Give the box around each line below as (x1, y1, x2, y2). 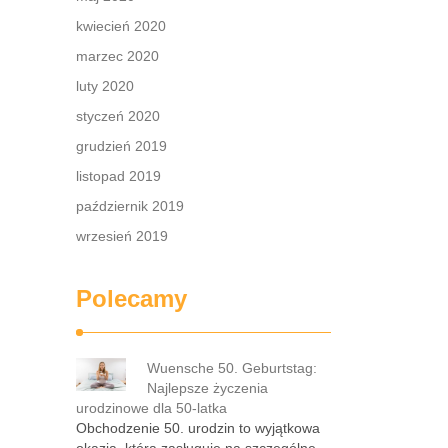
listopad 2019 (76, 168, 161, 184)
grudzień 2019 (76, 138, 167, 154)
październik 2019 (76, 198, 184, 214)
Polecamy (76, 285, 187, 312)
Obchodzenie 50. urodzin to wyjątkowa (76, 420, 320, 436)
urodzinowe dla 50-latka (76, 400, 227, 416)
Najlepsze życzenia (147, 380, 268, 396)
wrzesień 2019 (76, 228, 168, 244)
